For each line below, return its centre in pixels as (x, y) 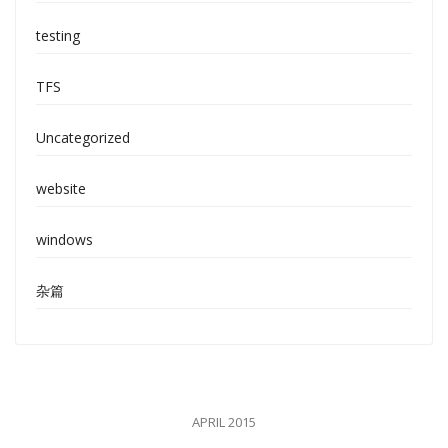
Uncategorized (83, 137)
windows (64, 239)
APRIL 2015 (224, 422)
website (61, 188)
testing (58, 35)
